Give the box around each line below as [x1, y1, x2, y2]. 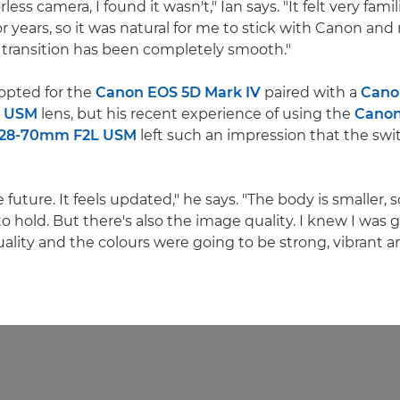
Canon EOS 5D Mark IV [96, 84, 261, 102]
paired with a [261, 84, 361, 102]
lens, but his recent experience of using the [37, 105, 354, 123]
